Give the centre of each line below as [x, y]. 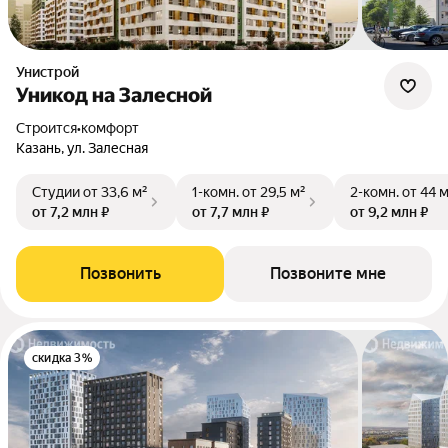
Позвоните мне [328, 273]
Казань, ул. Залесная [82, 148]
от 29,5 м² [274, 192]
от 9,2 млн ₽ [389, 212]
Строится [51, 128]
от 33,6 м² [115, 192]
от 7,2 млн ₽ [70, 212]
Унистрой [51, 72]
